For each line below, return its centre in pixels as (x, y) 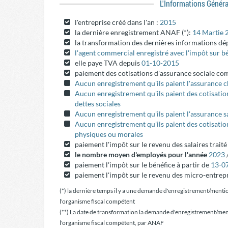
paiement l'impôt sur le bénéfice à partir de (143, 165)
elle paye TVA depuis (108, 63)
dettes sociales (98, 104)
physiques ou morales (109, 134)
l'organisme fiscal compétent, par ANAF (112, 223)
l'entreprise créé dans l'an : (117, 22)
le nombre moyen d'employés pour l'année (142, 154)
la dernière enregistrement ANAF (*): (134, 32)
